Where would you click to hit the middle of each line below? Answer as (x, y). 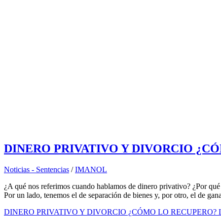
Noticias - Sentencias (37, 169)
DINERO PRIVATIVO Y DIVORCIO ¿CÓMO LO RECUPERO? (110, 212)
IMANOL (91, 169)
